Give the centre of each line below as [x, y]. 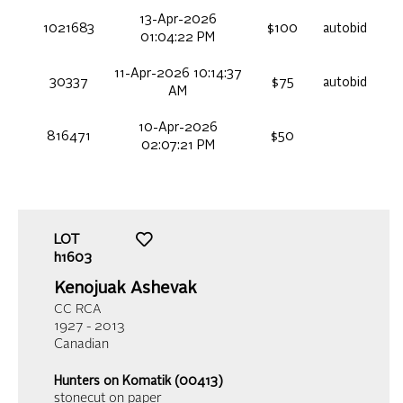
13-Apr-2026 [178, 20]
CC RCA [77, 310]
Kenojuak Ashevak [125, 289]
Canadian [81, 345]
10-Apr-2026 [178, 128]
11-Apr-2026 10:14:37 [178, 74]
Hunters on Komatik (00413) [139, 382]
